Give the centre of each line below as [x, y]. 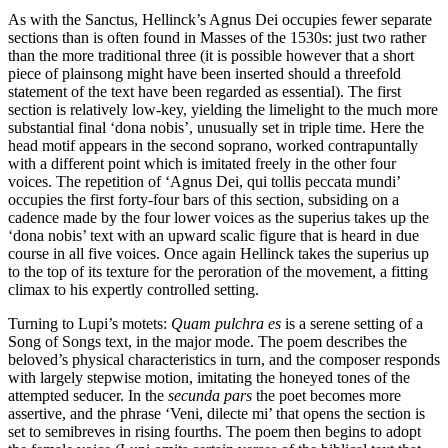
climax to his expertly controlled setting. [133, 289]
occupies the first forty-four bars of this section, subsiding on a [203, 199]
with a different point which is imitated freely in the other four [202, 163]
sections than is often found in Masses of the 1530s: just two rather [217, 37]
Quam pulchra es [226, 323]
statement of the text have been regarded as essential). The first [204, 91]
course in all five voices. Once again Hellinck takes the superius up [218, 253]
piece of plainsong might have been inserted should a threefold [204, 73]
